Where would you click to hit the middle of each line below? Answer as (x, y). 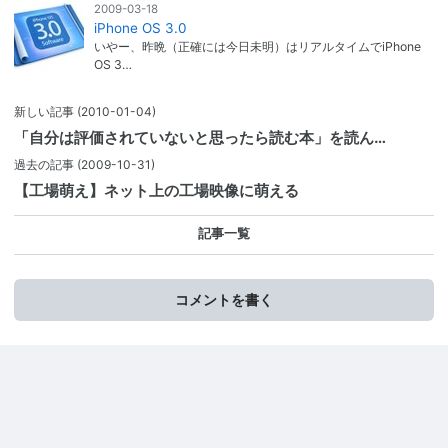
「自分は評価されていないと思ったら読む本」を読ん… (200, 138)
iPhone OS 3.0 (140, 27)
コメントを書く (224, 299)
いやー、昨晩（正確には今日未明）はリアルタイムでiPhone (257, 46)
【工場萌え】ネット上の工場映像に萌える (156, 191)
